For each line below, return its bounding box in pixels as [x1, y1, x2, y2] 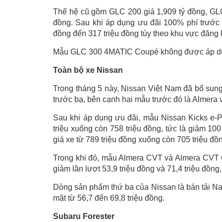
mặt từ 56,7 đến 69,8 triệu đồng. [53, 194, 165, 202]
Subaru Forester [53, 212, 114, 221]
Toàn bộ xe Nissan [53, 66, 123, 74]
